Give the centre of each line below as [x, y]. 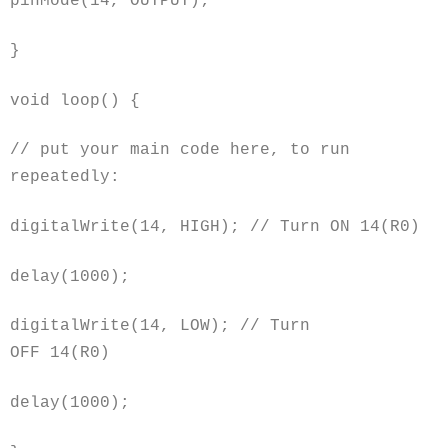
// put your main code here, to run [180, 150]
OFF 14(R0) [60, 353]
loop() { [95, 100]
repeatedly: [65, 177]
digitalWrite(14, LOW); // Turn [160, 326]
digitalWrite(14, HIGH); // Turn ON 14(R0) [215, 226]
